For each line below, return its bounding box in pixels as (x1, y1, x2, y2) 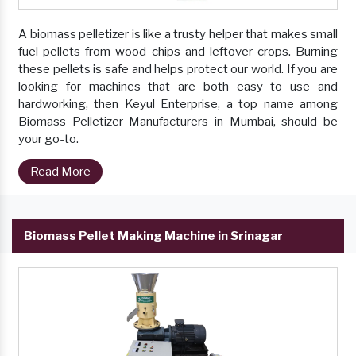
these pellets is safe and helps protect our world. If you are (18, 62, 338, 77)
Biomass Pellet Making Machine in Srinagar (24, 229, 283, 244)
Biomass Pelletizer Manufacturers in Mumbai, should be (18, 114, 338, 130)
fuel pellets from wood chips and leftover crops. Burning (18, 44, 338, 60)
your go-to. (18, 132, 79, 147)
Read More (30, 164, 91, 180)
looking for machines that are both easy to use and (18, 79, 338, 95)
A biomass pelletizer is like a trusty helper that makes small (18, 27, 338, 42)
